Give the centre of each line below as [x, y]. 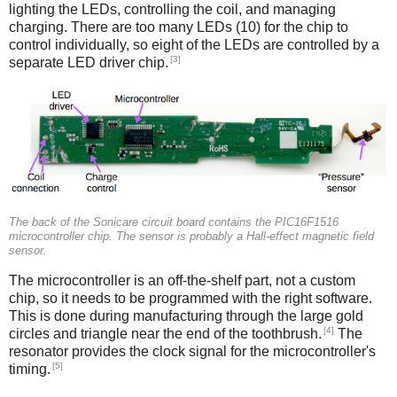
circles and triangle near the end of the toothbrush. [165, 334]
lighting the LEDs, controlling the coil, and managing [172, 10]
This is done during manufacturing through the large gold [186, 315]
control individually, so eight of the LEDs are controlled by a [194, 45]
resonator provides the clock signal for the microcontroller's [192, 352]
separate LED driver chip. [89, 63]
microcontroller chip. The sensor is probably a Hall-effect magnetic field [191, 236]
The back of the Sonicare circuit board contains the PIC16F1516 [174, 222]
